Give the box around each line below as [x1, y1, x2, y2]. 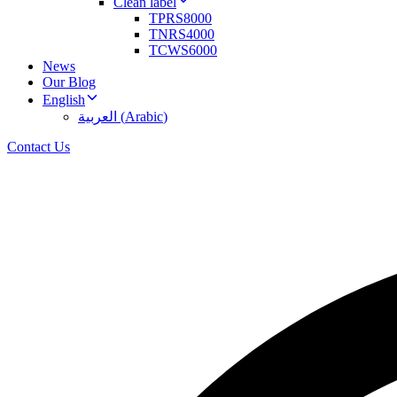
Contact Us [7, 139, 70, 154]
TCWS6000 [149, 43, 217, 58]
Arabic [125, 109, 163, 124]
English [43, 92, 85, 107]
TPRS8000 [149, 11, 212, 26]
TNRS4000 [149, 27, 214, 42]
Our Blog [43, 74, 96, 90]
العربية [78, 109, 117, 124]
